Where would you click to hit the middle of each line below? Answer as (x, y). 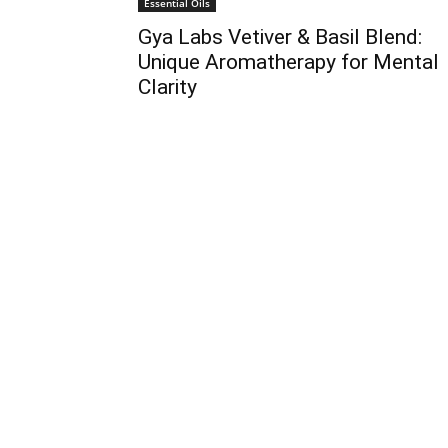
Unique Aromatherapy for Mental (288, 62)
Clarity (167, 87)
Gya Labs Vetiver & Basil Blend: (280, 37)
